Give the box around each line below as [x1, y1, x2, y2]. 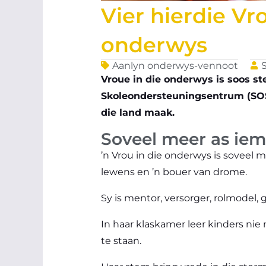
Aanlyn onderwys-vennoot [112, 59, 238, 71]
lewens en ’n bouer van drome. [101, 166, 247, 178]
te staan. [101, 235, 141, 246]
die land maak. [101, 106, 175, 118]
